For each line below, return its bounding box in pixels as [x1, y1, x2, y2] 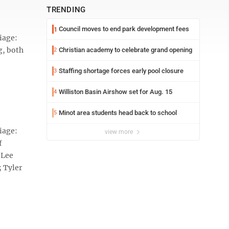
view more [105, 128, 134, 135]
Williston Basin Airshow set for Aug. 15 [59, 88, 172, 96]
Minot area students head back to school [59, 109, 177, 117]
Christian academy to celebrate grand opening [59, 46, 192, 54]
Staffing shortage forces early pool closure [59, 67, 184, 75]
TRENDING [47, 5, 86, 14]
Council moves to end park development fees [59, 25, 189, 33]
